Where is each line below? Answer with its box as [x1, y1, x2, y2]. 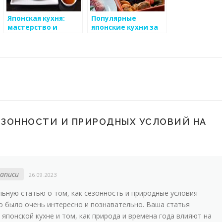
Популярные [91, 13, 136, 23]
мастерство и [7, 22, 57, 32]
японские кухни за [91, 22, 158, 32]
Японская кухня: [7, 13, 65, 23]
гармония [7, 31, 43, 41]
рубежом [91, 31, 124, 41]
